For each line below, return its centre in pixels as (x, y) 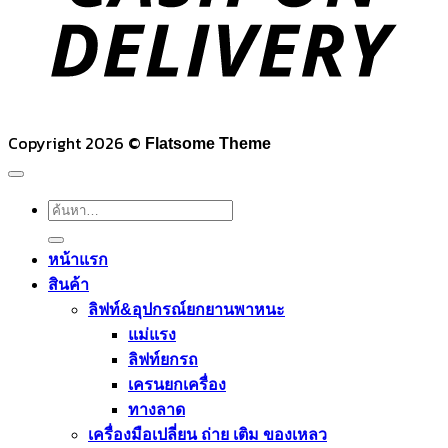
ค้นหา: (70, 208)
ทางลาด (156, 409)
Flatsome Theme (208, 143)
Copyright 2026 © (76, 143)
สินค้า (68, 284)
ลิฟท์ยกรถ (163, 359)
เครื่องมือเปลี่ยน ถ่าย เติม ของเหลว (207, 434)
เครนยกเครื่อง (177, 384)
